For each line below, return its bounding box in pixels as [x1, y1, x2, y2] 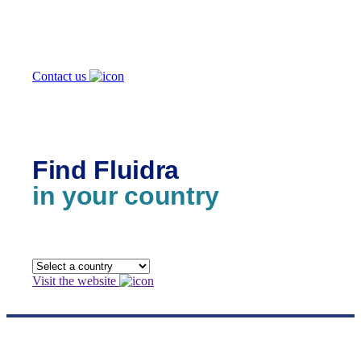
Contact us [32, 69, 89, 84]
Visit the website [32, 274, 119, 288]
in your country [32, 180, 219, 210]
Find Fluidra [32, 155, 180, 185]
